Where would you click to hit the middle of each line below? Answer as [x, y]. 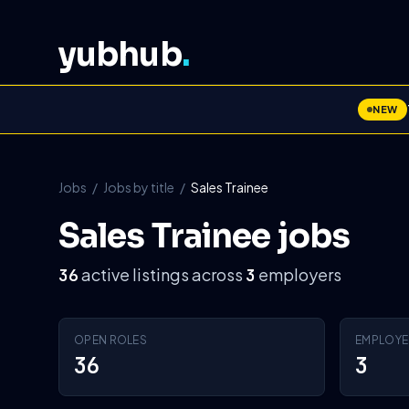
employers [299, 274]
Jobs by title [139, 187]
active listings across [162, 274]
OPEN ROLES [110, 340]
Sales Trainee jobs [204, 236]
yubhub [120, 54]
